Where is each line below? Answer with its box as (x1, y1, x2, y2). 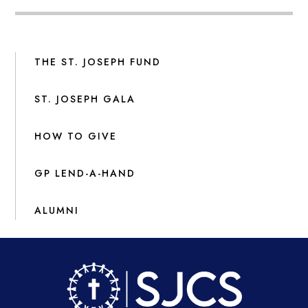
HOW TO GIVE (34, 129, 118, 144)
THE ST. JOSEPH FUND (34, 55, 162, 69)
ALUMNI (34, 203, 80, 218)
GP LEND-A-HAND (34, 166, 136, 181)
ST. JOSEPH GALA (34, 92, 136, 107)
